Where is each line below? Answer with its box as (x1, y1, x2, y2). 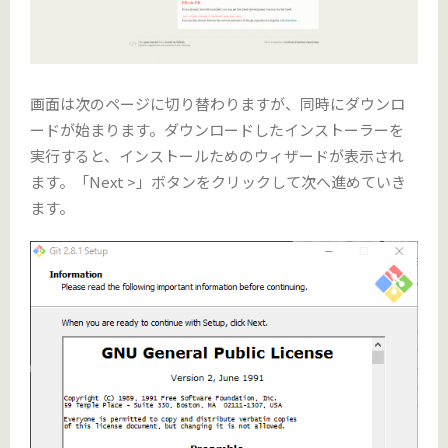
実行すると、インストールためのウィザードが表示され (30, 145, 404, 167)
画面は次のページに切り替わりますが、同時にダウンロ (30, 93, 405, 115)
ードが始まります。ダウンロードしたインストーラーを (30, 119, 404, 141)
